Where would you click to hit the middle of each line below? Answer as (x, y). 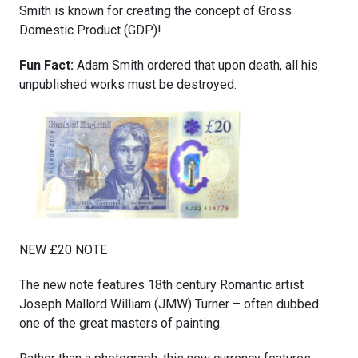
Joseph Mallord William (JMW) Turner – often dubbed (169, 304)
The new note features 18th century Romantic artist (161, 284)
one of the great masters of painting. (121, 323)
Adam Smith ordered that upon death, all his (197, 65)
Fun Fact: (48, 65)
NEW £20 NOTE (63, 249)
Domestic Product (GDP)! (90, 30)
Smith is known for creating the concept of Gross (155, 10)
